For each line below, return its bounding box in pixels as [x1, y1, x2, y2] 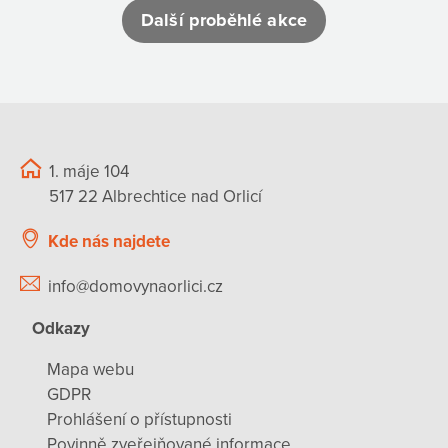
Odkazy [32, 317, 90, 339]
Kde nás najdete [48, 230, 170, 252]
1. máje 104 [49, 160, 129, 182]
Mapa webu [47, 359, 134, 381]
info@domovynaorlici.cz [48, 276, 223, 298]
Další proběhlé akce [141, 9, 307, 32]
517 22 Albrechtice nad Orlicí [49, 185, 262, 207]
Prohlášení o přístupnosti [47, 409, 232, 431]
